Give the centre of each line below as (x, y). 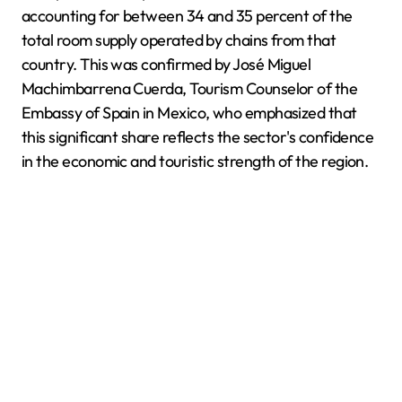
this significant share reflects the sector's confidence (198, 137)
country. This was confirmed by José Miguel (166, 64)
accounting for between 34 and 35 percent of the (187, 16)
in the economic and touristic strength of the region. (195, 161)
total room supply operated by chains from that (179, 40)
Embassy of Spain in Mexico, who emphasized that (189, 113)
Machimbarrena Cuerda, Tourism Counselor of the (190, 88)
